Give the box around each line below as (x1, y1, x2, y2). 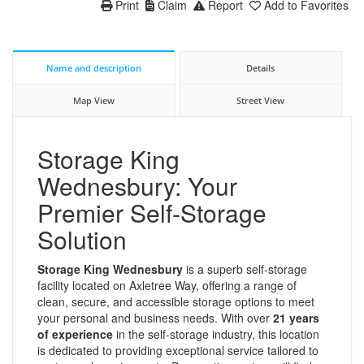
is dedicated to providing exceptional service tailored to (37, 341, 318, 358)
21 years (273, 309, 319, 326)
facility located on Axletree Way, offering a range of (37, 276, 297, 293)
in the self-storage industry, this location (113, 325, 319, 342)
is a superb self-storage (183, 260, 307, 277)
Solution (37, 221, 127, 257)
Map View (72, 93, 115, 106)
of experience (37, 325, 113, 342)
